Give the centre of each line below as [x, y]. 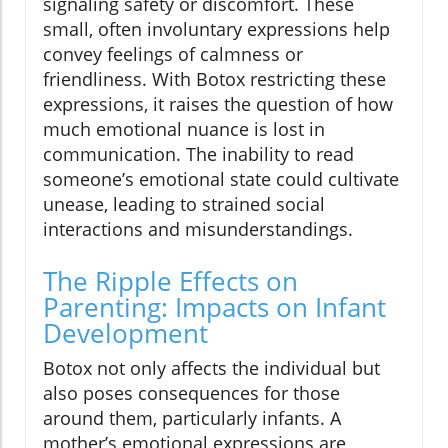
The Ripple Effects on [170, 281]
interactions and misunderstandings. [198, 229]
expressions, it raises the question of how [218, 104]
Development [125, 333]
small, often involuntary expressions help [216, 29]
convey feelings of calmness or [173, 54]
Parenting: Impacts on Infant [214, 307]
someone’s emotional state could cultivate [221, 179]
